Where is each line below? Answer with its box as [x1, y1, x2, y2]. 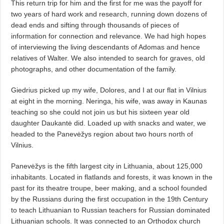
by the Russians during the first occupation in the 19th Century [11, 194, 208, 203]
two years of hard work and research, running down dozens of [11, 9, 207, 18]
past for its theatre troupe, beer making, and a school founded [11, 183, 207, 192]
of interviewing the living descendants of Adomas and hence [11, 42, 200, 51]
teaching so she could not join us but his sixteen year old [11, 107, 190, 116]
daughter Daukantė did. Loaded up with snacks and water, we [11, 118, 206, 127]
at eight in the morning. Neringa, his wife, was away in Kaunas [11, 96, 207, 105]
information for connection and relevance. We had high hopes [11, 31, 206, 40]
